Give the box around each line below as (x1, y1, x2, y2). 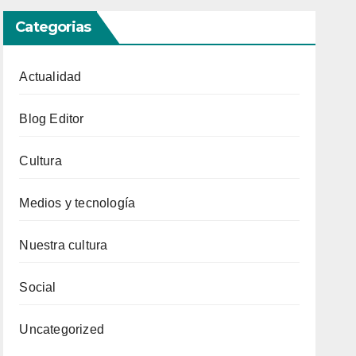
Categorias (15, 18, 91, 37)
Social (19, 281, 56, 295)
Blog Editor (19, 112, 84, 126)
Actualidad (19, 70, 82, 84)
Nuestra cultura (19, 238, 108, 253)
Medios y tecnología (19, 196, 136, 211)
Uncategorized (19, 323, 104, 337)
